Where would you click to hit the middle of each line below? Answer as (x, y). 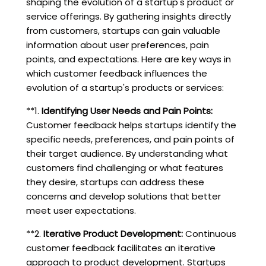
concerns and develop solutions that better (123, 196)
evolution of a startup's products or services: (125, 87)
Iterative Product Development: (113, 233)
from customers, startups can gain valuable (123, 30)
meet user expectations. (81, 210)
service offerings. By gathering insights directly (128, 16)
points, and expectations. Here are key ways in (128, 59)
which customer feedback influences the (116, 73)
